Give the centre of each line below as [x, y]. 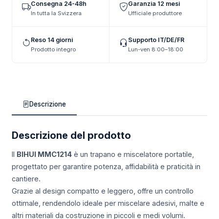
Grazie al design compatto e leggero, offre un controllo [103, 191]
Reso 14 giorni [52, 40]
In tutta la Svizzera [56, 13]
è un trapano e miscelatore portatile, [133, 154]
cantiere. [26, 179]
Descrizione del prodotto [71, 136]
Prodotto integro [53, 49]
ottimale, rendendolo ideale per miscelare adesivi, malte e [108, 203]
